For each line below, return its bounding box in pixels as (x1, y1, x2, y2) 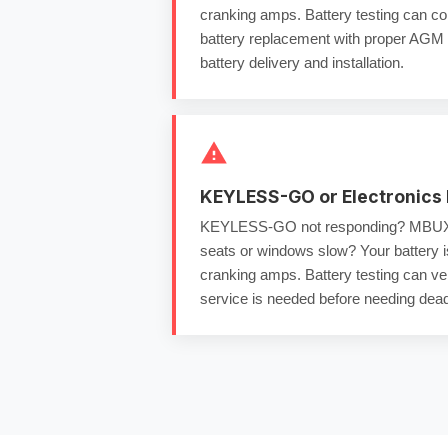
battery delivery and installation (200, 54, 400, 71)
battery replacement (200, 30, 330, 47)
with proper (330, 30, 409, 47)
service (200, 290, 248, 307)
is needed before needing (248, 290, 419, 307)
